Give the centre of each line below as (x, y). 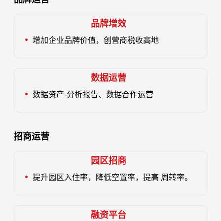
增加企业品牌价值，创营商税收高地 (96, 40)
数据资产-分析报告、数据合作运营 (93, 94)
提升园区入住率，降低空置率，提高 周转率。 (113, 177)
